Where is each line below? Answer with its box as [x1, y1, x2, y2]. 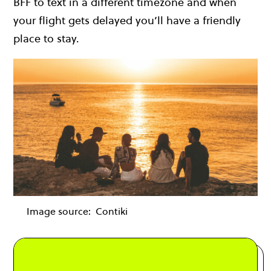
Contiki [96, 204, 128, 218]
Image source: [27, 204, 93, 218]
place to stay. [13, 31, 79, 47]
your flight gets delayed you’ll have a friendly [13, 13, 241, 28]
